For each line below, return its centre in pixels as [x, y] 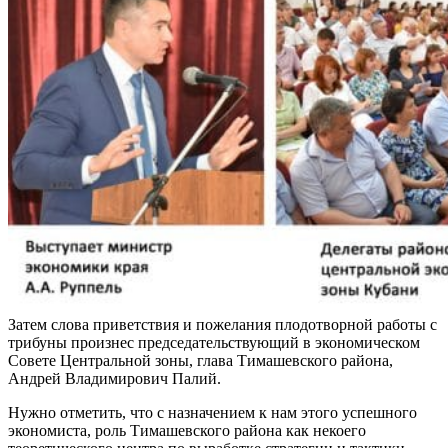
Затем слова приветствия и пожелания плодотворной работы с [222, 324]
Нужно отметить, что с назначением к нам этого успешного [212, 412]
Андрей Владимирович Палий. [114, 378]
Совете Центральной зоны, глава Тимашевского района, [200, 360]
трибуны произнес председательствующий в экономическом [214, 342]
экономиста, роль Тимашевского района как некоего [187, 430]
